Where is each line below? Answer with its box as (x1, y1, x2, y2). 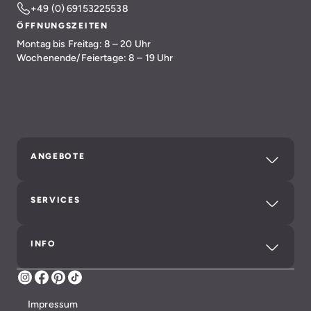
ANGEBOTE (31, 151, 85, 161)
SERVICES (31, 194, 81, 205)
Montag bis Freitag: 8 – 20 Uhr (17, 37, 151, 49)
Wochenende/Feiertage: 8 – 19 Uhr (17, 51, 174, 63)
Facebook (49, 276, 96, 288)
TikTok (83, 276, 113, 288)
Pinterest (66, 276, 109, 288)
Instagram (33, 276, 80, 288)
